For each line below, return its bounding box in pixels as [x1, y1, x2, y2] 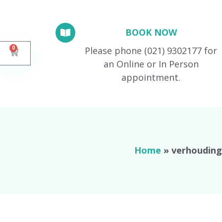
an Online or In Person [103, 57, 199, 70]
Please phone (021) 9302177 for [85, 44, 218, 56]
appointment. [121, 71, 181, 83]
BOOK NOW [125, 26, 177, 38]
